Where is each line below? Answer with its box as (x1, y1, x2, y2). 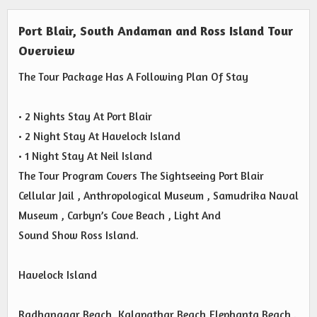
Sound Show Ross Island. (18, 228, 139, 242)
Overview (18, 42, 75, 58)
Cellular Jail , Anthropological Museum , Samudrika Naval (18, 188, 299, 202)
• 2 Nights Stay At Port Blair (18, 109, 152, 123)
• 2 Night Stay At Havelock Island (18, 129, 180, 143)
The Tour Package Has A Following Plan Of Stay (18, 69, 248, 83)
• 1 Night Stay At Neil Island (18, 149, 152, 163)
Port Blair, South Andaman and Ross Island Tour (18, 22, 293, 38)
